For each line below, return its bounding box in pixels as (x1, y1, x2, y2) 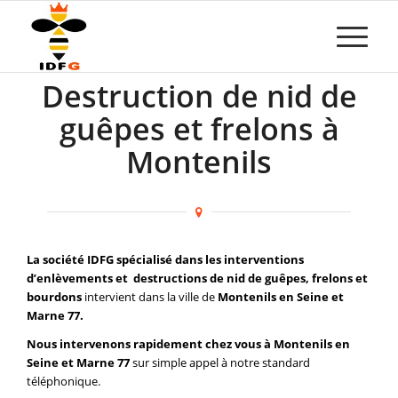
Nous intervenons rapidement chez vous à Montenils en (27, 336, 350, 353)
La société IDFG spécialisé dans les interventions (27, 251, 304, 268)
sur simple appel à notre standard (130, 354, 310, 371)
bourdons (27, 289, 82, 306)
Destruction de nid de (41, 76, 357, 116)
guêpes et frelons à (59, 108, 339, 149)
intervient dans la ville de (82, 289, 218, 306)
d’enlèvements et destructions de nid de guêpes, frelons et (27, 270, 368, 287)
